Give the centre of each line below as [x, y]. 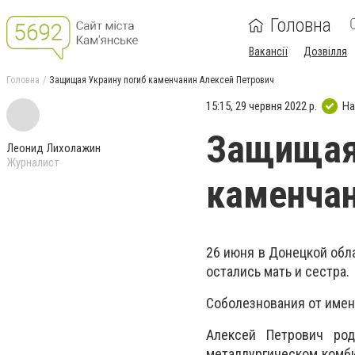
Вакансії [268, 52]
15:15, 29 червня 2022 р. [261, 106]
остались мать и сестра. [278, 271]
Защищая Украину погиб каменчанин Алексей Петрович [162, 80]
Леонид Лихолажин [53, 148]
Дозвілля [325, 52]
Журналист [33, 162]
